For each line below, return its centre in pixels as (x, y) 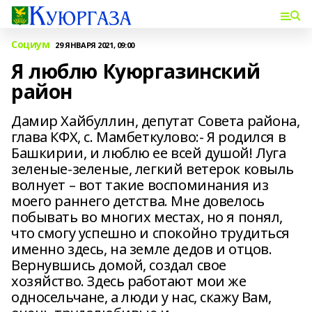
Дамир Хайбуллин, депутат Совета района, (156, 121)
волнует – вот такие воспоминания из (140, 185)
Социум (31, 44)
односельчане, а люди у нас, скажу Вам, (142, 297)
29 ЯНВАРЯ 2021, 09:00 (95, 45)
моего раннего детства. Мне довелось (138, 201)
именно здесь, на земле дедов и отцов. (142, 249)
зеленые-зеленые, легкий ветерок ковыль (153, 169)
